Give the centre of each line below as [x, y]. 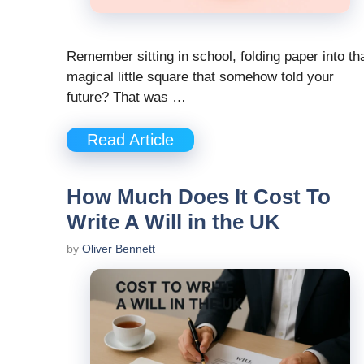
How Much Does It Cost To [199, 197]
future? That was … [126, 97]
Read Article [130, 140]
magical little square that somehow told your [200, 76]
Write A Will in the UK [173, 222]
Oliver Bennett [119, 249]
